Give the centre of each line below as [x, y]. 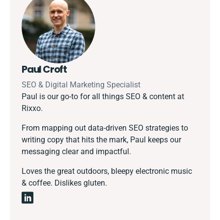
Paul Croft [44, 69]
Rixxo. [33, 109]
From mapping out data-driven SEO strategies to [105, 128]
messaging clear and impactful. [76, 152]
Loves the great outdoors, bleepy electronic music [107, 171]
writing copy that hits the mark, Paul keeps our [101, 140]
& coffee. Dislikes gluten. [64, 183]
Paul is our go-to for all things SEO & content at [103, 97]
